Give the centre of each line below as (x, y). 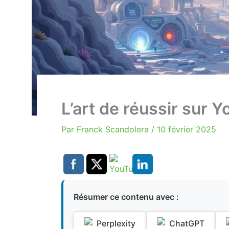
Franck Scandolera (114, 129)
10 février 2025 (187, 129)
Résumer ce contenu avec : (126, 197)
